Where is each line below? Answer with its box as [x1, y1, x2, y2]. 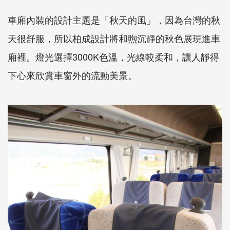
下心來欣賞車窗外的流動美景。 [8, 68, 137, 82]
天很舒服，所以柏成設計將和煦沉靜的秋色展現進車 [8, 31, 220, 45]
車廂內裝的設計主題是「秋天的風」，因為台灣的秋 [8, 12, 220, 26]
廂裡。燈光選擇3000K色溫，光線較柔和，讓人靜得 [8, 49, 219, 63]
